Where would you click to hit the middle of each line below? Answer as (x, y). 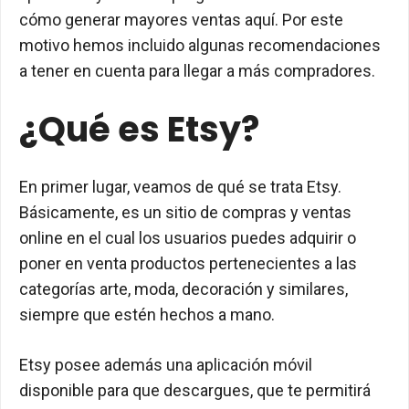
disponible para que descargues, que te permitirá (195, 390)
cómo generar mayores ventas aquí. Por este (181, 20)
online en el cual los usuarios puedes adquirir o (188, 238)
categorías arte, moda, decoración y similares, (184, 289)
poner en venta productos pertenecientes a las (188, 263)
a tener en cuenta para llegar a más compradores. (197, 71)
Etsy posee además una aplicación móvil (166, 365)
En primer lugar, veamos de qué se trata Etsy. (180, 187)
